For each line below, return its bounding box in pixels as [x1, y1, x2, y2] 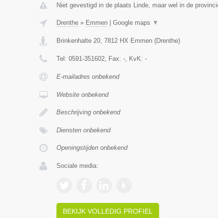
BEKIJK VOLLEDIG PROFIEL [62, 207, 153, 215]
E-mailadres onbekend [56, 73, 119, 80]
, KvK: [125, 55, 145, 62]
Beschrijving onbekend [56, 109, 120, 116]
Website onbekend [56, 91, 109, 98]
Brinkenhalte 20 [56, 37, 100, 44]
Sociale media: [56, 162, 98, 169]
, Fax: [104, 55, 123, 62]
